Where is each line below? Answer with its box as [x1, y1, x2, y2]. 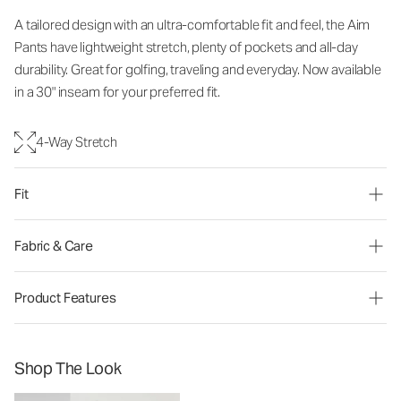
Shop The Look [14, 358, 122, 379]
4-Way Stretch [36, 133, 118, 150]
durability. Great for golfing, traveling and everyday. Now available [14, 61, 381, 78]
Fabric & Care [14, 237, 94, 254]
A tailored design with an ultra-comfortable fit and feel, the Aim [14, 16, 371, 33]
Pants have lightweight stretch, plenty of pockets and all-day [14, 38, 358, 55]
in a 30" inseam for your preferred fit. [14, 83, 221, 100]
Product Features [14, 289, 116, 306]
